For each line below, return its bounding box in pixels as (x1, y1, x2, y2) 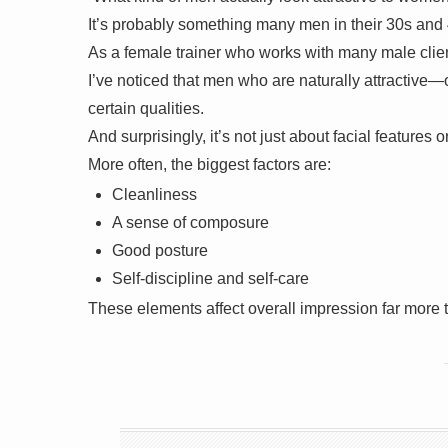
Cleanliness (112, 185, 197, 203)
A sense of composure (112, 213, 269, 231)
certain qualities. (88, 99, 204, 117)
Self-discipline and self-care (112, 269, 309, 287)
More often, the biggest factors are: (88, 155, 331, 173)
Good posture (112, 241, 208, 259)
